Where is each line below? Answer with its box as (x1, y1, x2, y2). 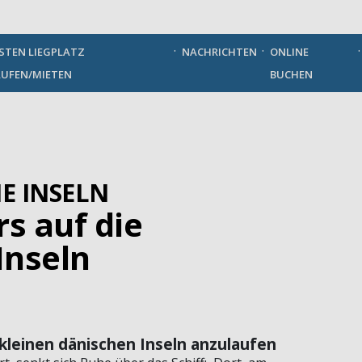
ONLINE (270, 44, 309, 59)
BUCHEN (270, 66, 314, 82)
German (48, 9, 98, 27)
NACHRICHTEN (182, 44, 258, 59)
